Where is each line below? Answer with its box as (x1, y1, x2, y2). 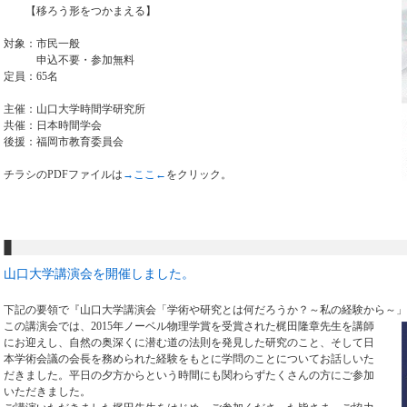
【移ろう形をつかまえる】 (4, 5, 156, 17)
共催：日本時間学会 (4, 119, 102, 132)
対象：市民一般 (4, 37, 80, 50)
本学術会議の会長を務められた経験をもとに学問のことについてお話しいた (4, 352, 374, 365)
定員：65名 (4, 70, 58, 83)
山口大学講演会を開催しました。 (4, 266, 194, 281)
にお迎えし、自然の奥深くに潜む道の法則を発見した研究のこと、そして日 (4, 336, 374, 349)
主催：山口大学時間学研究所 (4, 103, 145, 115)
